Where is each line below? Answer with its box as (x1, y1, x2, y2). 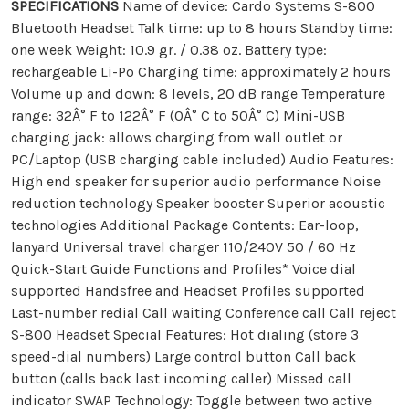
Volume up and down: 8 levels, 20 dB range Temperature (11, 84, 385, 102)
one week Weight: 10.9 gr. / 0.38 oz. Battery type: (11, 40, 327, 58)
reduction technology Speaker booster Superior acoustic (11, 194, 385, 212)
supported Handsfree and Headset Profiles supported (11, 281, 365, 299)
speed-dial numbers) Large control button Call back (11, 347, 356, 365)
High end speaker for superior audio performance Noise (11, 172, 381, 190)
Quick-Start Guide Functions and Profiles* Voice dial (11, 259, 356, 278)
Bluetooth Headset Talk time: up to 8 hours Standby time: (11, 18, 393, 37)
